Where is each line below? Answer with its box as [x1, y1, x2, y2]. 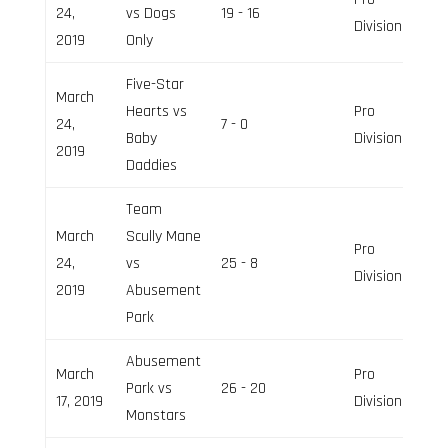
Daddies [125, 154, 177, 176]
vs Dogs [125, 2, 176, 24]
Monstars [125, 404, 186, 426]
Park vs [125, 377, 172, 399]
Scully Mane [125, 225, 201, 247]
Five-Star [125, 73, 184, 95]
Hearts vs [125, 100, 187, 122]
